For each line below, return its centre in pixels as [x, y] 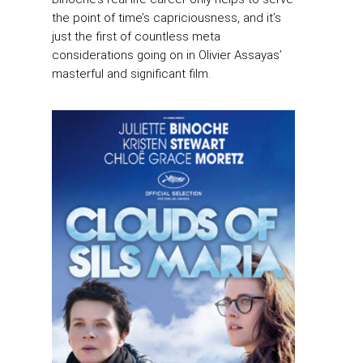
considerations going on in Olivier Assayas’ [167, 56]
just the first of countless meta [136, 37]
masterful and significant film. [131, 74]
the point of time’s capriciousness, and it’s [167, 18]
